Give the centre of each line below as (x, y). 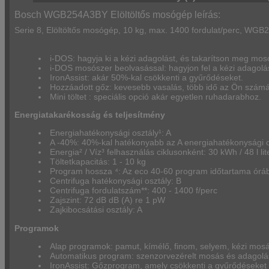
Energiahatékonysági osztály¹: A (111, 133)
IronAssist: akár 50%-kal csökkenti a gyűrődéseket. (147, 77)
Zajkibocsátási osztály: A (96, 210)
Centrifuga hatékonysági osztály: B (116, 181)
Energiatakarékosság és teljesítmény (90, 114)
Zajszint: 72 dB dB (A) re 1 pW (108, 200)
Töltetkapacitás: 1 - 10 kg (98, 162)
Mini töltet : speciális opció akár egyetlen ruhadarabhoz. (156, 96)
